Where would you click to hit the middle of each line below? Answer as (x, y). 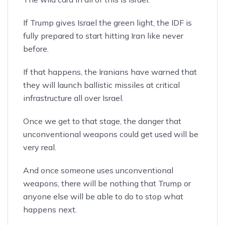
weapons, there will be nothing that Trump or (107, 183)
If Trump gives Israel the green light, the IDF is (107, 22)
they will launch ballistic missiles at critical (101, 85)
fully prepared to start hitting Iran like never (103, 35)
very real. (40, 147)
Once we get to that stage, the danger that (102, 121)
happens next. (50, 209)
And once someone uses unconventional (98, 170)
